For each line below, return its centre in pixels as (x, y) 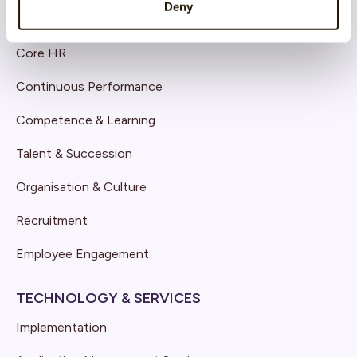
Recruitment (52, 221)
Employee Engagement (82, 254)
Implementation (61, 328)
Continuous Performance (89, 87)
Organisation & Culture (81, 187)
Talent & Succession (74, 154)
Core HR (41, 53)
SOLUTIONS (58, 24)
